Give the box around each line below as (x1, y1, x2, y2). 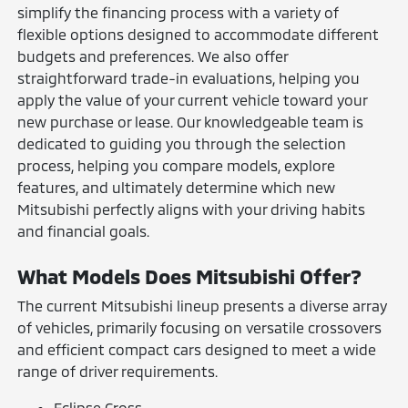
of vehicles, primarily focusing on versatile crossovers (17, 318, 382, 336)
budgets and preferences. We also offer (17, 46, 289, 65)
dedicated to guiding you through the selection (17, 134, 347, 152)
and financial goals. (17, 221, 150, 240)
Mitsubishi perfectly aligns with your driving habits (17, 199, 366, 218)
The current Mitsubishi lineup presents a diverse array (17, 296, 388, 314)
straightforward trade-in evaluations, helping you (17, 68, 361, 87)
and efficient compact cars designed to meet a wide (17, 340, 377, 358)
